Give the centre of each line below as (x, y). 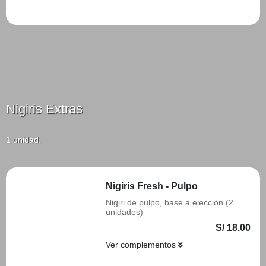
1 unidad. (23, 140)
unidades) (124, 212)
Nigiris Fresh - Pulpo (152, 186)
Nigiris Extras (44, 109)
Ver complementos (142, 245)
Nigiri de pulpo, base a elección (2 (170, 202)
